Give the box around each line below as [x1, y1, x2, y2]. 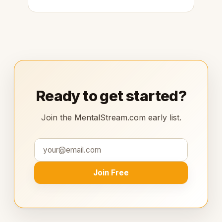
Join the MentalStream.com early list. [41, 112, 181, 122]
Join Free [93, 167, 129, 177]
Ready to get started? [35, 86, 187, 105]
